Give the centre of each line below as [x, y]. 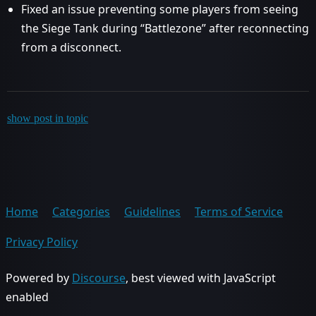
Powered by [39, 278]
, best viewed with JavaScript [201, 278]
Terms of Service [239, 212]
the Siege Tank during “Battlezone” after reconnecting [165, 28]
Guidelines [152, 212]
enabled [27, 297]
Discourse [99, 278]
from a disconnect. [71, 47]
